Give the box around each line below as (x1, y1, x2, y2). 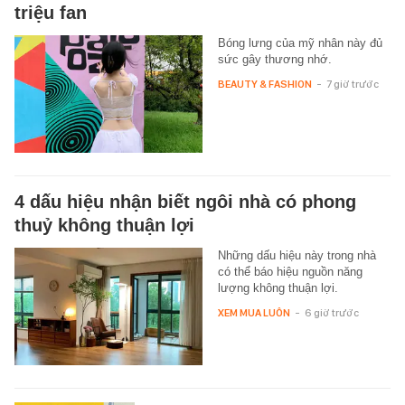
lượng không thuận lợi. (217, 280, 338, 295)
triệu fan (14, 2, 87, 23)
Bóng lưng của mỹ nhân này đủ (217, 35, 382, 50)
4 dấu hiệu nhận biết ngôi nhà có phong (14, 191, 356, 212)
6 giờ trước (304, 306, 359, 319)
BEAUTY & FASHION (217, 77, 312, 90)
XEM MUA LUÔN (217, 306, 290, 319)
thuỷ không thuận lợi (14, 214, 194, 235)
